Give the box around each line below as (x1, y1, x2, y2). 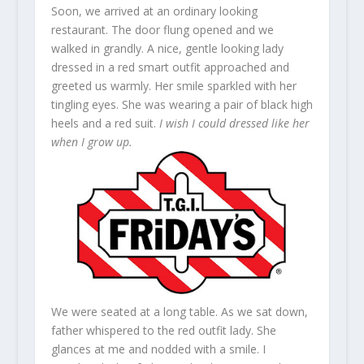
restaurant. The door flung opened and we (50, 22, 274, 37)
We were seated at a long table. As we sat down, (50, 304, 308, 319)
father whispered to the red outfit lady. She (50, 323, 276, 338)
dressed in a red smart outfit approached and (50, 59, 289, 75)
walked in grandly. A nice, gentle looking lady (50, 41, 284, 56)
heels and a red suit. (50, 115, 159, 131)
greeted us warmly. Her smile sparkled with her (50, 78, 297, 93)
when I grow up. (50, 134, 132, 149)
